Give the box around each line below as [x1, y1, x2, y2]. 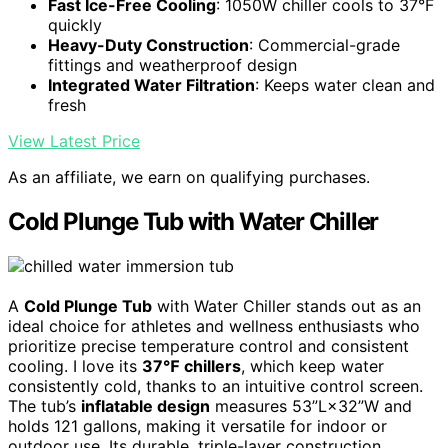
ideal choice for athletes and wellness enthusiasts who [8, 316, 420, 337]
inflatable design [81, 396, 210, 417]
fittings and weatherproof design [48, 55, 297, 76]
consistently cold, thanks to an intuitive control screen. [8, 376, 423, 397]
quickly [48, 15, 102, 36]
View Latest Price [8, 131, 140, 152]
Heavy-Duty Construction [48, 35, 249, 56]
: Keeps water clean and [255, 75, 435, 96]
